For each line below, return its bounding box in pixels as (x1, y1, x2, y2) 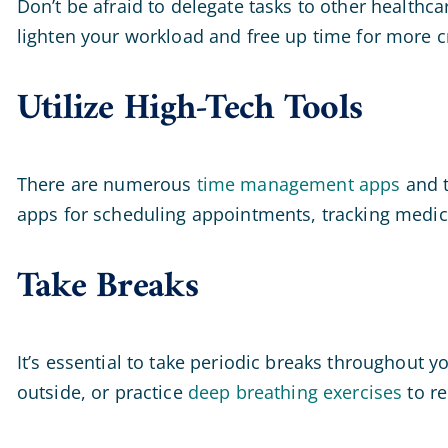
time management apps (196, 171, 401, 196)
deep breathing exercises (187, 379, 403, 404)
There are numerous (16, 171, 197, 196)
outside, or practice (16, 379, 188, 404)
